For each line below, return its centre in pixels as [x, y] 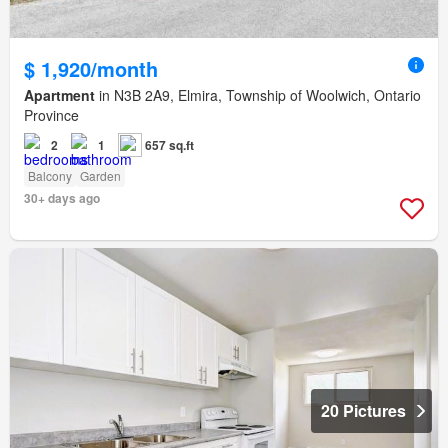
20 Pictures [363, 411]
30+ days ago [62, 198]
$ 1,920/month [91, 69]
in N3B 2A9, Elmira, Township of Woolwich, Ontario [258, 95]
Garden [100, 176]
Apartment [59, 95]
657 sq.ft [169, 145]
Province [51, 115]
